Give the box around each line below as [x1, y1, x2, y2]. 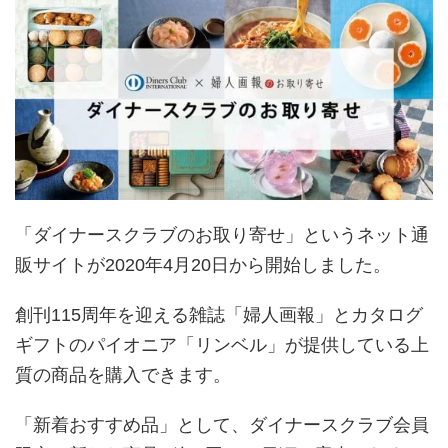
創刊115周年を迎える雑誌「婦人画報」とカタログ [15, 304, 423, 325]
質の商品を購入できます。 [15, 364, 231, 385]
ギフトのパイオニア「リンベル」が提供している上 [15, 334, 429, 355]
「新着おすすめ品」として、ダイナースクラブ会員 [15, 414, 429, 435]
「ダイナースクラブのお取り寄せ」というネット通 [15, 224, 429, 245]
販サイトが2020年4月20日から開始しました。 [15, 254, 391, 275]
